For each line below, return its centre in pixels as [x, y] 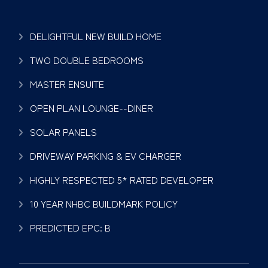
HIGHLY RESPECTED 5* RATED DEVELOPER [122, 179]
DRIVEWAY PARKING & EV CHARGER [106, 156]
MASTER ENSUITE [67, 84]
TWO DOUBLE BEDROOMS [87, 60]
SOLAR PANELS [63, 132]
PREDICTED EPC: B [70, 227]
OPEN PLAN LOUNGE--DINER [92, 108]
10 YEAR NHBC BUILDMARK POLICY [104, 203]
